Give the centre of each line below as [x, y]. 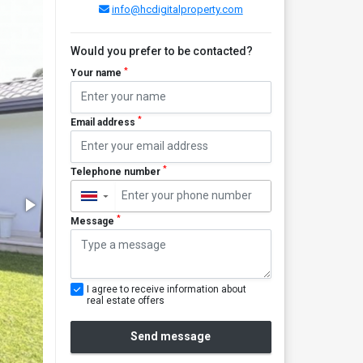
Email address [104, 122]
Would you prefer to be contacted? [161, 51]
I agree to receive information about [166, 289]
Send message [171, 337]
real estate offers [125, 300]
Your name [97, 73]
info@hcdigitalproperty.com [177, 9]
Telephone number [116, 171]
